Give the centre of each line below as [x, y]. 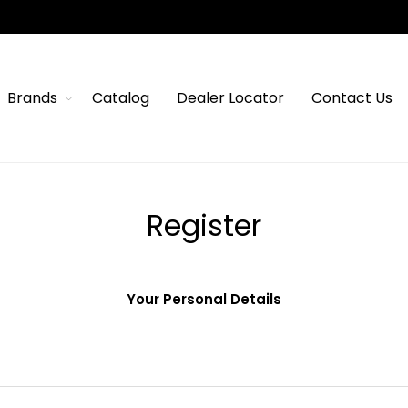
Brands [32, 98]
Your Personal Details [204, 300]
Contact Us [352, 98]
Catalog [120, 98]
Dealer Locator [230, 98]
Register [204, 226]
